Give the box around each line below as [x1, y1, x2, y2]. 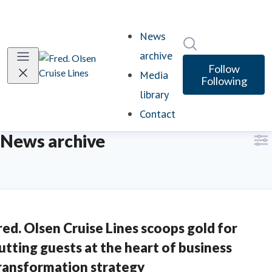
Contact [139, 107, 175, 121]
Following [200, 74, 247, 87]
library [139, 87, 169, 101]
